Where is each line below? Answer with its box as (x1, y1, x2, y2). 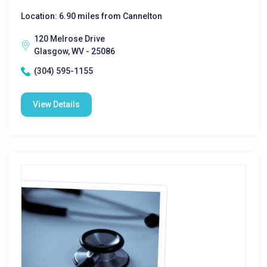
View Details (33, 100, 80, 109)
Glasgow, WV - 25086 (34, 46, 115, 56)
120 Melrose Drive (34, 34, 105, 44)
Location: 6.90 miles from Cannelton (21, 11, 162, 21)
